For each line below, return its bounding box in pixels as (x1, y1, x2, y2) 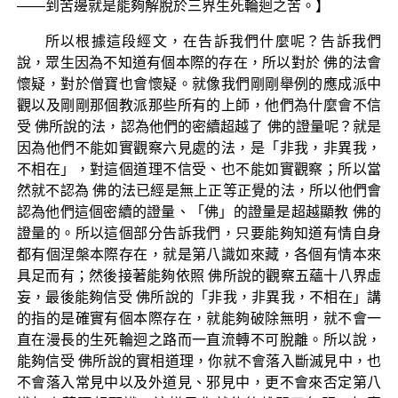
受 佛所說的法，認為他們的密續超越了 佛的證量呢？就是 (16, 118, 382, 134)
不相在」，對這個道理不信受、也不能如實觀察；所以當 (16, 161, 382, 177)
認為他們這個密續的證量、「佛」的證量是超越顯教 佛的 (16, 203, 382, 219)
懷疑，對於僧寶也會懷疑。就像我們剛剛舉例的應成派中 (16, 76, 382, 92)
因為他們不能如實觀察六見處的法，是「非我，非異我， (16, 139, 382, 155)
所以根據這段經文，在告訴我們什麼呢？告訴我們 (44, 33, 382, 49)
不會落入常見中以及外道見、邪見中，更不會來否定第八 (16, 374, 382, 390)
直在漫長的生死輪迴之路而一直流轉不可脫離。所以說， (16, 331, 382, 347)
